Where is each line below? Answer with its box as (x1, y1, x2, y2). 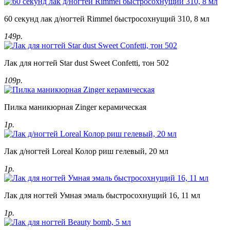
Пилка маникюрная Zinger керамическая (4, 103, 146, 112)
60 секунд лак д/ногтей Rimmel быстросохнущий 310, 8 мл (4, 14, 209, 24)
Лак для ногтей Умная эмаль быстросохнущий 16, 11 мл (4, 191, 200, 200)
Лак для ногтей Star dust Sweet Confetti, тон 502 (4, 59, 169, 68)
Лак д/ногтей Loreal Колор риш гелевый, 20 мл (4, 147, 168, 156)
